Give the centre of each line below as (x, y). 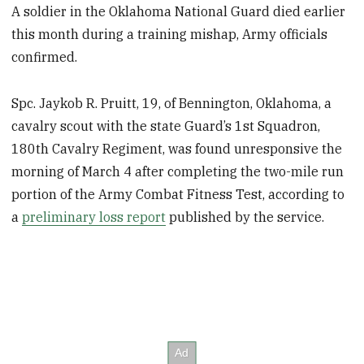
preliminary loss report (94, 217)
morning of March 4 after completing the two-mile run (178, 172)
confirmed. (45, 57)
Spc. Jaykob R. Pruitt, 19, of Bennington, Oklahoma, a (172, 104)
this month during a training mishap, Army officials (170, 35)
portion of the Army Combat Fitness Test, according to (178, 195)
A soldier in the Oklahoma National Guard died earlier (179, 12)
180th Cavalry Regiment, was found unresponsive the (177, 149)
